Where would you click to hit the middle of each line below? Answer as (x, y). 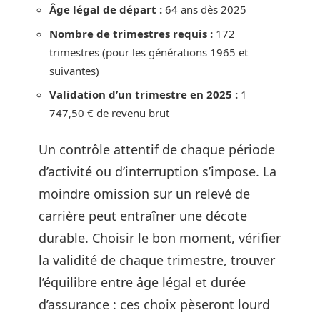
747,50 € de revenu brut (109, 113)
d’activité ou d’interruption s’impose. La (157, 171)
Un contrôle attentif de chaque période (157, 149)
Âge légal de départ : (106, 9)
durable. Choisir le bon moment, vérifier (160, 237)
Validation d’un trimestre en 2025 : (144, 94)
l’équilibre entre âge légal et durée (142, 282)
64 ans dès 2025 (204, 9)
